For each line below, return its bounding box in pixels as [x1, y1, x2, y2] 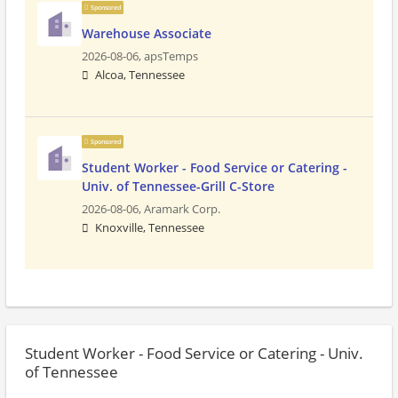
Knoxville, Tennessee [95, 220, 204, 235]
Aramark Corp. [144, 202, 220, 217]
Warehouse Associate [82, 25, 211, 42]
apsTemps [144, 49, 198, 64]
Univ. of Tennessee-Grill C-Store [82, 178, 275, 195]
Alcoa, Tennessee [95, 68, 185, 83]
